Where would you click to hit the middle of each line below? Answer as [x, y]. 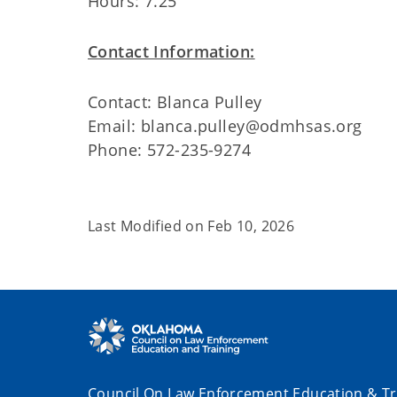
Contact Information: [171, 51]
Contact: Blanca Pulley [175, 102]
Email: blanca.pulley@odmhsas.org [225, 126]
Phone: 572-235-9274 [170, 150]
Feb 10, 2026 [251, 226]
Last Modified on [148, 226]
